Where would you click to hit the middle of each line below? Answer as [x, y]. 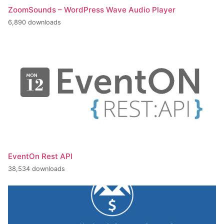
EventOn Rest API [40, 156]
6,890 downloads [34, 22]
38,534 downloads [36, 169]
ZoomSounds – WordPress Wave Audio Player [92, 9]
